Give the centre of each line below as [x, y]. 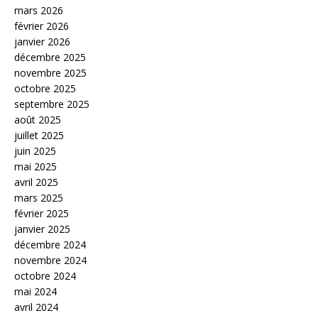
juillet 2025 [39, 136]
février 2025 [42, 214]
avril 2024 [36, 307]
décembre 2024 [50, 245]
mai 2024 [35, 292]
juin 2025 [35, 151]
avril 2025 [36, 182]
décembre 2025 [50, 57]
